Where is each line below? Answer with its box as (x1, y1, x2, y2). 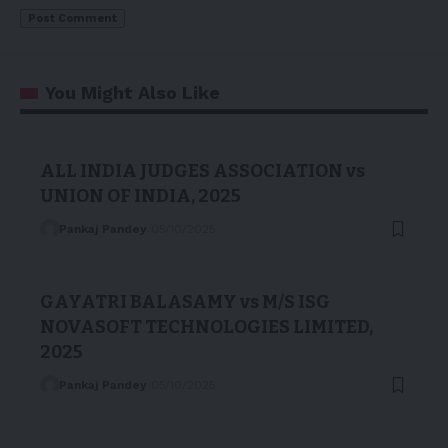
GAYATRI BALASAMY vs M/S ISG (40, 291, 331, 314)
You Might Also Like (45, 81, 220, 103)
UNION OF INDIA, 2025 (40, 185, 242, 208)
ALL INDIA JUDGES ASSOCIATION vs (40, 160, 366, 183)
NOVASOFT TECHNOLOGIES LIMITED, (40, 316, 374, 339)
